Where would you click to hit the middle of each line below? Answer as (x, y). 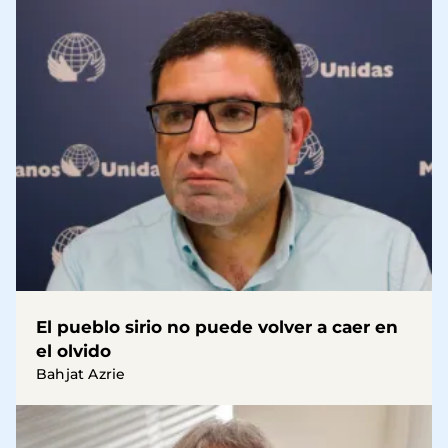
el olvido (73, 350)
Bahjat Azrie (81, 373)
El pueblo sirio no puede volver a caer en (217, 326)
